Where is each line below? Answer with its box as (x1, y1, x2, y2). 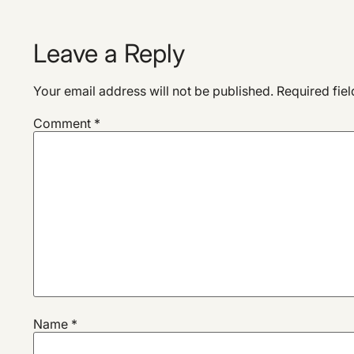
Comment (33, 115, 94, 131)
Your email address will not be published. (33, 83, 273, 100)
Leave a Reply (33, 38, 185, 70)
